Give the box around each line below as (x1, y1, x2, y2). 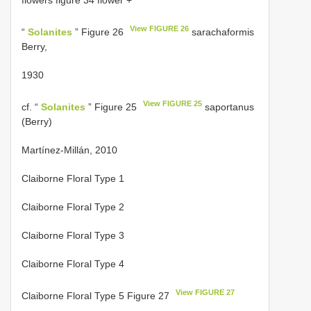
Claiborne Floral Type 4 (22, 258, 124, 269)
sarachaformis (189, 26, 255, 38)
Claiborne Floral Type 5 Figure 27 (22, 289, 172, 301)
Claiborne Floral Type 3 (22, 229, 124, 241)
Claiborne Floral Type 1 (22, 172, 124, 184)
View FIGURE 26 (130, 24, 190, 33)
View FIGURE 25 (143, 99, 203, 108)
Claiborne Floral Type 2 (22, 201, 124, 212)
